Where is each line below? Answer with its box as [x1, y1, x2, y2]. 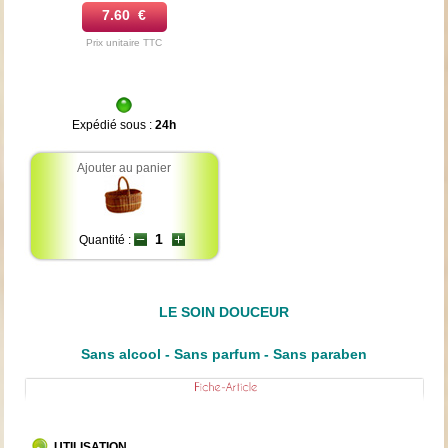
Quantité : [78, 232, 134, 247]
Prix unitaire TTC [86, 36, 163, 48]
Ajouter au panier [77, 160, 172, 175]
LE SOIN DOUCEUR [159, 303, 289, 320]
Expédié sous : [72, 117, 156, 132]
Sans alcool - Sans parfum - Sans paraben [81, 345, 367, 362]
